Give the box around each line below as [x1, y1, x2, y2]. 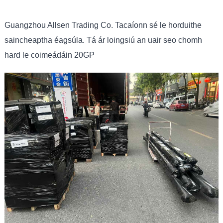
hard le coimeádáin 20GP [4, 51, 95, 60]
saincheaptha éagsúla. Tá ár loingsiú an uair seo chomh [4, 36, 202, 45]
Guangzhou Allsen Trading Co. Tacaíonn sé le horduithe [4, 21, 202, 30]
